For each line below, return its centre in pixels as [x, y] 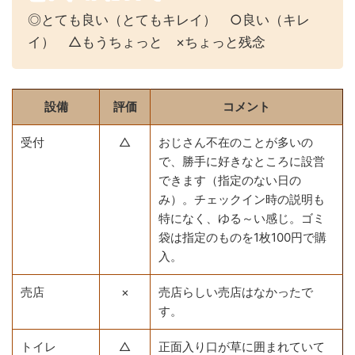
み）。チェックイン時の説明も [242, 199]
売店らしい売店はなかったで [236, 292]
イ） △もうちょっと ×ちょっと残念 [147, 42]
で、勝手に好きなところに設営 [242, 161]
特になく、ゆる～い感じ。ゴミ [242, 218]
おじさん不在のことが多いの [236, 142]
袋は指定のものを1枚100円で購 [242, 237]
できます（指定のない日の [230, 180]
